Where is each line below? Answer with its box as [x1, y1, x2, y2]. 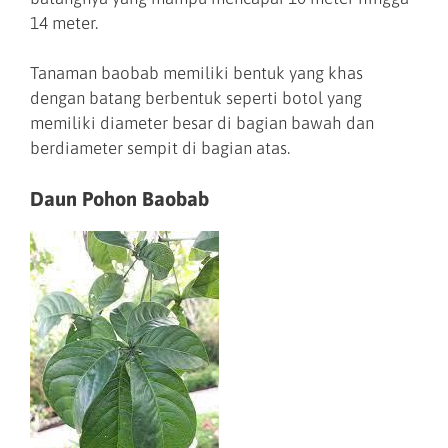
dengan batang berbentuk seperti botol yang [30, 88, 362, 109]
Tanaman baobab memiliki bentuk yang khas [30, 63, 363, 84]
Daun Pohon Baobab [30, 186, 214, 210]
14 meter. [30, 12, 98, 33]
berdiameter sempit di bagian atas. [30, 138, 294, 159]
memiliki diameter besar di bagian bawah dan [30, 113, 374, 134]
